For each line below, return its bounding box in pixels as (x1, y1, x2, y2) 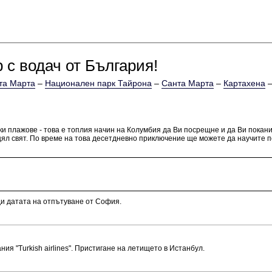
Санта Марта (161, 78, 214, 88)
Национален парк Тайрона (45, 78, 152, 88)
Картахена (223, 78, 265, 88)
